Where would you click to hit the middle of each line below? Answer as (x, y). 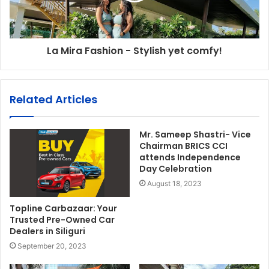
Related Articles (53, 100)
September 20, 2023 (52, 246)
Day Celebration (176, 169)
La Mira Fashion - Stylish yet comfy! (134, 51)
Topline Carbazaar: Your (63, 209)
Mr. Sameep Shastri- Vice (195, 135)
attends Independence (190, 158)
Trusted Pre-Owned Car (62, 220)
